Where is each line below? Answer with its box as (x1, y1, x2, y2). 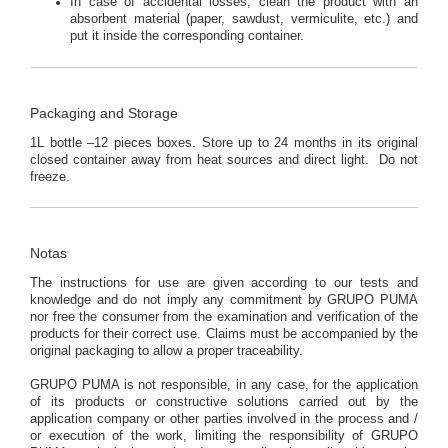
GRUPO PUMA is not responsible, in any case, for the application (30, 378, 418, 393)
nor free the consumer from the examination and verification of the (30, 310, 418, 325)
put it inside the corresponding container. (70, 29, 304, 44)
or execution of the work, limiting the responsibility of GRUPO (30, 429, 418, 444)
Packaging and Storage (30, 104, 178, 121)
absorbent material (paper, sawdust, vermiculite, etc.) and (70, 12, 418, 27)
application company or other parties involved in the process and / (30, 412, 418, 427)
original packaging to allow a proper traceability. (30, 344, 303, 359)
